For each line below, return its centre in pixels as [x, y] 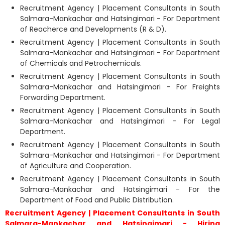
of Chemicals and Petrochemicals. [81, 63]
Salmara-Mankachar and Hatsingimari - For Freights [120, 87]
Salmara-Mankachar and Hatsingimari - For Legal [120, 121]
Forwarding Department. [63, 97]
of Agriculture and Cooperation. [76, 165]
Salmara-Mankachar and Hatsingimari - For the [120, 189]
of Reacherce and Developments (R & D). [93, 29]
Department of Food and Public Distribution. [97, 200]
